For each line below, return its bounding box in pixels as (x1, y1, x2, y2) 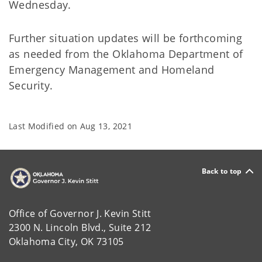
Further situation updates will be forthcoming (9, 31, 243, 45)
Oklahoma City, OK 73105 (9, 235, 124, 248)
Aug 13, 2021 (80, 120, 132, 132)
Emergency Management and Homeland (9, 63, 215, 77)
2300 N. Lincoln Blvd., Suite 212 (9, 220, 151, 234)
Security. (9, 78, 53, 92)
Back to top (201, 166, 242, 176)
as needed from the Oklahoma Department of (9, 47, 243, 61)
